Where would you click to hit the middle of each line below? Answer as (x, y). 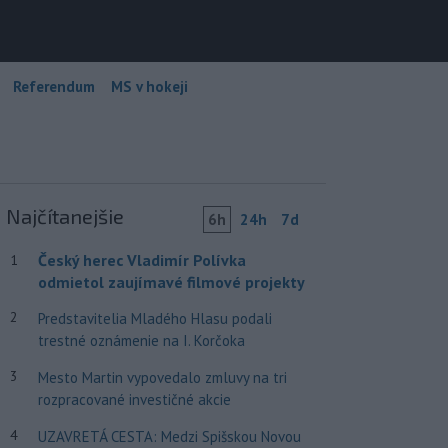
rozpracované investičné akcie (134, 399)
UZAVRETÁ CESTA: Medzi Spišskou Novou (169, 436)
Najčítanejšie (64, 215)
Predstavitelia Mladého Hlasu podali (154, 318)
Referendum (54, 86)
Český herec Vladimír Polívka (141, 259)
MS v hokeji (149, 86)
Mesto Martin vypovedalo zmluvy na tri (162, 377)
